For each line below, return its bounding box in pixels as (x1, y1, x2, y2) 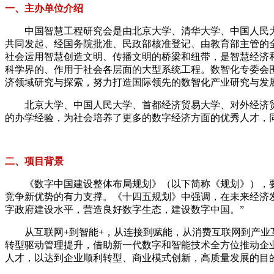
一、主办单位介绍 (5, 2, 83, 13)
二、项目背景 (5, 155, 64, 166)
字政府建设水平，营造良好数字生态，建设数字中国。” (5, 204, 244, 215)
